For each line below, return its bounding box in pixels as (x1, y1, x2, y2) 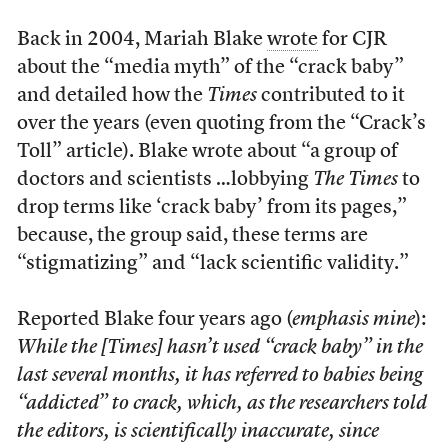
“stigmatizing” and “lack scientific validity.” (16, 254, 409, 274)
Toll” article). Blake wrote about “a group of (16, 142, 398, 162)
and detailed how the (16, 86, 207, 106)
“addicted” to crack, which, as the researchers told (16, 394, 427, 414)
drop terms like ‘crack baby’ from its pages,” (16, 198, 407, 218)
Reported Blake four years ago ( (16, 310, 292, 330)
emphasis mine (291, 310, 415, 330)
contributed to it (256, 86, 405, 106)
